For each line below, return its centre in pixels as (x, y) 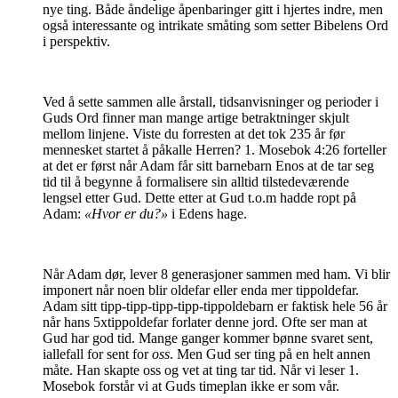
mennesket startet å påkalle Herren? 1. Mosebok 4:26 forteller (215, 149)
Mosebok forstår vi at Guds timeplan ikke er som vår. (191, 386)
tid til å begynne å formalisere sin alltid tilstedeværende (196, 181)
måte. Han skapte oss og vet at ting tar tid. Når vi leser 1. (201, 370)
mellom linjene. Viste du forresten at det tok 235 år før (194, 133)
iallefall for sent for (97, 354)
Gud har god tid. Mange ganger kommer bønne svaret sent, (208, 338)
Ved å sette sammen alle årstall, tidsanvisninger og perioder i (211, 101)
